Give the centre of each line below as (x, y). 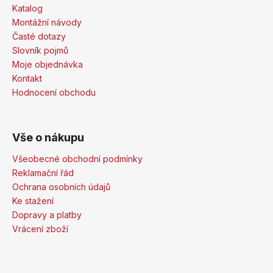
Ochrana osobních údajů (61, 186)
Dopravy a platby (47, 214)
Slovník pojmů (40, 50)
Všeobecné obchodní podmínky (77, 158)
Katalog (27, 8)
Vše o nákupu (48, 137)
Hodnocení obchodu (54, 92)
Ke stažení (33, 200)
